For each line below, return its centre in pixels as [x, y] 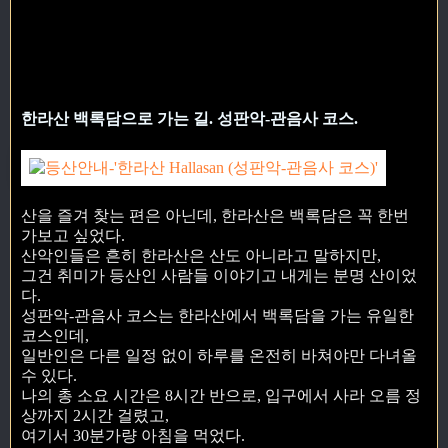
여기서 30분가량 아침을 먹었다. [133, 435]
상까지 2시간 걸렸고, [95, 415]
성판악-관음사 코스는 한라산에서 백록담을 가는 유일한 [217, 315]
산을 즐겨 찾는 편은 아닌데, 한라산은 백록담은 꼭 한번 [215, 215]
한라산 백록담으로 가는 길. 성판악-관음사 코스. [189, 118]
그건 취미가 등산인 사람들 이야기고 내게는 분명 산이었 [219, 275]
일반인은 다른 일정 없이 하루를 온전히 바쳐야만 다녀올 [219, 355]
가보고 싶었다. [73, 235]
